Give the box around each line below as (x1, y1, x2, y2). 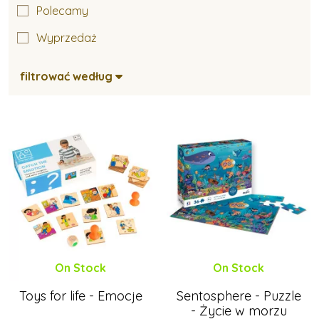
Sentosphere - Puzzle (176, 288, 301, 304)
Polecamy (36, 3, 88, 18)
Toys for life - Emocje (19, 288, 142, 304)
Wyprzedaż (36, 30, 97, 45)
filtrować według (20, 68, 113, 83)
